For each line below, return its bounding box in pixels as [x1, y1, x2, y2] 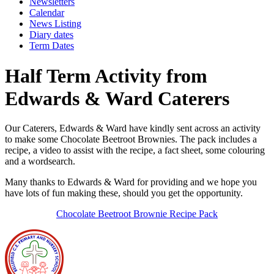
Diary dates [29, 29, 73, 40]
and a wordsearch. [5, 156, 78, 167]
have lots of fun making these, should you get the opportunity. [5, 188, 243, 199]
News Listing [29, 18, 81, 29]
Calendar [29, 7, 64, 18]
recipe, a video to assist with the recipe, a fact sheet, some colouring [5, 145, 265, 156]
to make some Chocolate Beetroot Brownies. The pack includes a [5, 134, 257, 145]
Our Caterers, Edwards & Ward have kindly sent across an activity [5, 123, 261, 134]
